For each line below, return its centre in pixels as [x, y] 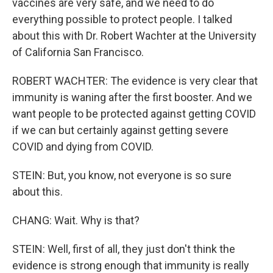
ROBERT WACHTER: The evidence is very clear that [135, 80]
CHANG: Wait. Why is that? [76, 220]
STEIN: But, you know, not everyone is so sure [122, 175]
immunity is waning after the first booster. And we [132, 97]
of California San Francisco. [78, 52]
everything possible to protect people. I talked [122, 19]
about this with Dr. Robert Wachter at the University [134, 35]
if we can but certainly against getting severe [120, 130]
